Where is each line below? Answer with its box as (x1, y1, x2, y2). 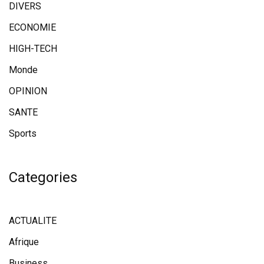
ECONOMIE (9, 22, 56, 34)
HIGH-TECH (9, 43, 57, 55)
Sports (9, 128, 37, 140)
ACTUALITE (9, 215, 57, 227)
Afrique (9, 236, 39, 248)
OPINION (9, 85, 47, 97)
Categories (9, 169, 77, 186)
